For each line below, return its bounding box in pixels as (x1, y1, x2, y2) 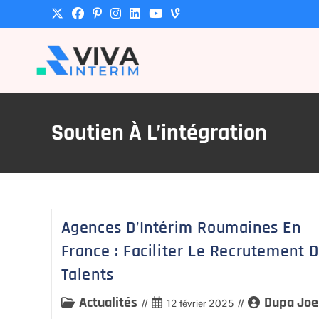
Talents (61, 264, 114, 286)
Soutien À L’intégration (51, 118, 267, 147)
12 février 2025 (166, 297, 234, 310)
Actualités (78, 293, 137, 312)
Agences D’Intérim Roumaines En (61, 217, 301, 239)
